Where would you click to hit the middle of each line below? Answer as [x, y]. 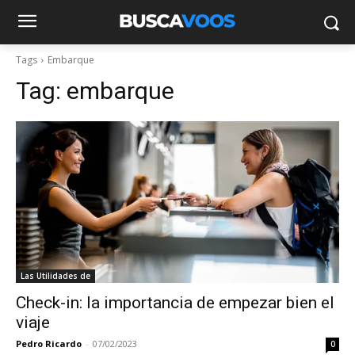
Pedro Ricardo [49, 344]
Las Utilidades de [55, 276]
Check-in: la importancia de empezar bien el [175, 303]
